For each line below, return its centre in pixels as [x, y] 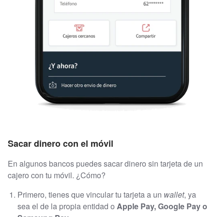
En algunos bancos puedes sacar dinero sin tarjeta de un [105, 163]
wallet [174, 194]
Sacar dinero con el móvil [61, 143]
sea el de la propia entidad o [67, 206]
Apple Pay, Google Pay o [162, 206]
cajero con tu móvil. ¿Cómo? [57, 175]
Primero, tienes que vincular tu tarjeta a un [91, 194]
